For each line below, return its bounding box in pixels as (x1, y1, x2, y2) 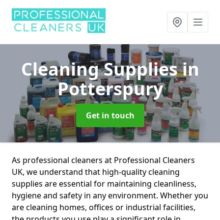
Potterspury (57, 77, 163, 101)
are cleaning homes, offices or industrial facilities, (12, 202, 195, 213)
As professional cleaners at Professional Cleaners (12, 155, 195, 165)
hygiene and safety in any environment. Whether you (12, 190, 208, 201)
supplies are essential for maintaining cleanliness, (12, 178, 196, 189)
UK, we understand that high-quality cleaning (12, 166, 180, 177)
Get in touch (85, 110, 135, 121)
